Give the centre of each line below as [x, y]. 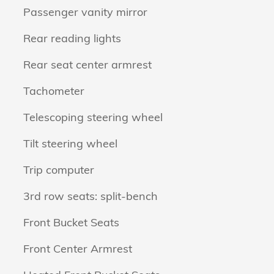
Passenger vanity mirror [85, 12]
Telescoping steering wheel [93, 117]
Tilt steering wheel [70, 143]
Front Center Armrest [78, 249]
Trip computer [59, 170]
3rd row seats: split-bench [91, 196]
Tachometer [54, 91]
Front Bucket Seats [71, 222]
